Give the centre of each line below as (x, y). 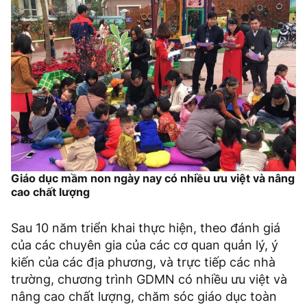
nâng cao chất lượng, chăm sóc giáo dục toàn (144, 297)
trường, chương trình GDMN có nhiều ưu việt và (149, 280)
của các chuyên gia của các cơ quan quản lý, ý (145, 245)
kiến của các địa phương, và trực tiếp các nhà (143, 262)
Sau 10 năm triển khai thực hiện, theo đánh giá (146, 228)
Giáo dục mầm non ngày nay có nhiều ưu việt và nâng (153, 179)
